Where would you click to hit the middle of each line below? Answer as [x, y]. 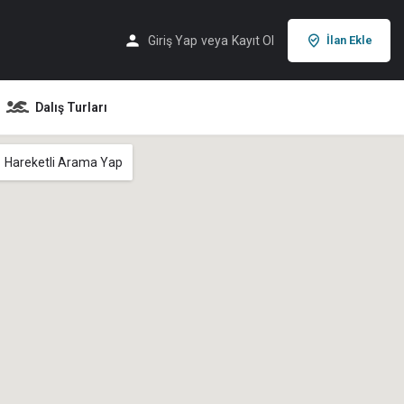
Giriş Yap [173, 40]
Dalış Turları [71, 107]
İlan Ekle [349, 40]
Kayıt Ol [253, 40]
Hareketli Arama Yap [64, 162]
